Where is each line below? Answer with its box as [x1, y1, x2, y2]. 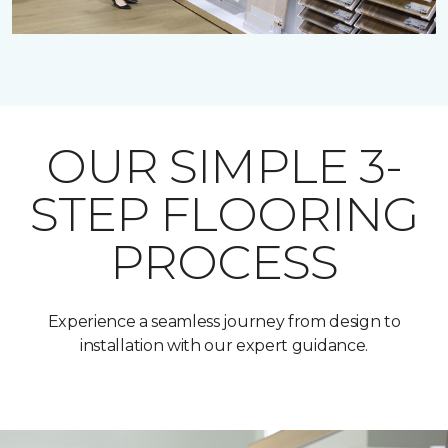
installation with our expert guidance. [80, 336, 368, 356]
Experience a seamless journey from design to [47, 312, 401, 332]
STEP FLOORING [30, 185, 418, 244]
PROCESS [110, 233, 338, 292]
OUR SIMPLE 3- [46, 137, 402, 196]
